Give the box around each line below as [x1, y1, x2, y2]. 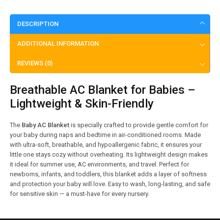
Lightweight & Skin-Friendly [10, 96, 154, 110]
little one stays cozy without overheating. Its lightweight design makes [10, 150, 208, 158]
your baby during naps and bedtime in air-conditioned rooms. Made [10, 131, 201, 138]
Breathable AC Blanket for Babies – [10, 82, 195, 97]
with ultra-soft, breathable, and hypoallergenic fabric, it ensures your [10, 140, 202, 148]
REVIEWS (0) [17, 59, 53, 67]
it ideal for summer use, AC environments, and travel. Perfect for [10, 160, 189, 168]
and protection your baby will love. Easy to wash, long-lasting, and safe [10, 180, 210, 188]
